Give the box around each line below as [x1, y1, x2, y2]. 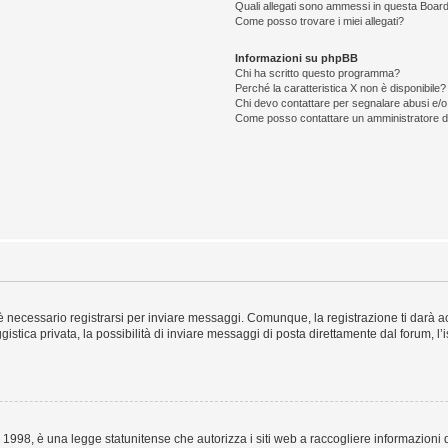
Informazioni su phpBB [235, 51, 359, 64]
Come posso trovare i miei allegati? [235, 14, 405, 27]
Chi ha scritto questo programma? [235, 66, 401, 79]
